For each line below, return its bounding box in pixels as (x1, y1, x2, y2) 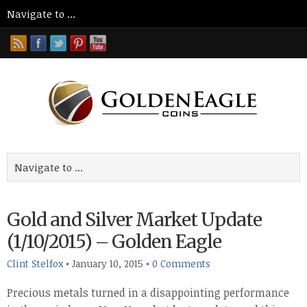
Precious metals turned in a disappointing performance (7, 285, 289, 300)
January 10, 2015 (72, 257, 143, 270)
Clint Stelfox (7, 257, 63, 270)
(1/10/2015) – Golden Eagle (7, 230, 221, 253)
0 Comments (152, 257, 210, 270)
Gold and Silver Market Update (7, 208, 262, 231)
